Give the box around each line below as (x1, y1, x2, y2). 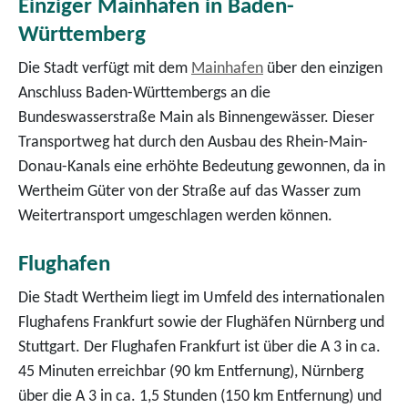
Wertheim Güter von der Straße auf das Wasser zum (18, 182, 361, 200)
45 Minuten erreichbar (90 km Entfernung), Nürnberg (18, 362, 363, 381)
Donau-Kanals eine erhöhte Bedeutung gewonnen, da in (18, 158, 385, 176)
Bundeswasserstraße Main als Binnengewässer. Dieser (18, 108, 374, 127)
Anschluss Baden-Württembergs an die (18, 84, 270, 102)
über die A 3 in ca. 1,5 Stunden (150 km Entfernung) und (18, 387, 382, 405)
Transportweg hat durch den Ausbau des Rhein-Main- (18, 133, 368, 151)
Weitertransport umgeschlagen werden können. (18, 207, 332, 225)
